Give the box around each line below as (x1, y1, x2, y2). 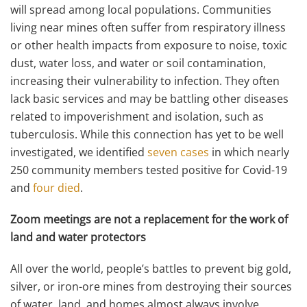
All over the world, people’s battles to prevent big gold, (10, 261, 291, 276)
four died (33, 180, 80, 195)
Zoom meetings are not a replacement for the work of (10, 212, 288, 227)
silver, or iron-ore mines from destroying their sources (10, 279, 292, 294)
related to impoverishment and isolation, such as (10, 109, 264, 124)
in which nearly (209, 145, 289, 160)
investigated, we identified (10, 145, 147, 160)
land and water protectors (10, 230, 154, 245)
